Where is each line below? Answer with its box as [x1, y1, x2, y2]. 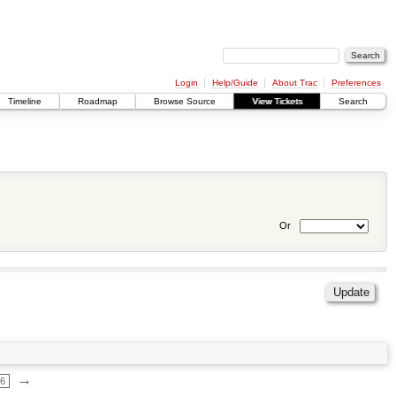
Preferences [331, 77, 381, 88]
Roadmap [78, 96, 118, 107]
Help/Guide [211, 77, 258, 88]
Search [339, 96, 368, 107]
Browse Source [154, 96, 216, 107]
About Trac [271, 77, 317, 88]
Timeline [8, 96, 42, 107]
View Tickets [252, 96, 302, 107]
